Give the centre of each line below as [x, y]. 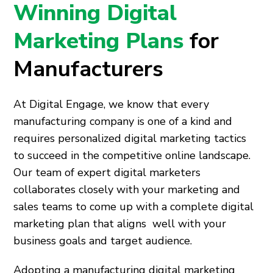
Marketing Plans [102, 41]
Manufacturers [89, 69]
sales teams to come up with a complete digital [134, 207]
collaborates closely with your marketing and [127, 190]
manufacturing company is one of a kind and [123, 121]
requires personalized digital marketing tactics [130, 138]
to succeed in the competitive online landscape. [132, 155]
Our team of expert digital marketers [107, 172]
